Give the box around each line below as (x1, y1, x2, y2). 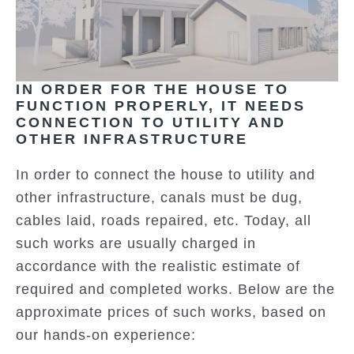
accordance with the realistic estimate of (16, 258, 300, 275)
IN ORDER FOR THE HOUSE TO (16, 81, 289, 98)
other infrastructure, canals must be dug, (16, 190, 303, 206)
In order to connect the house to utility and (16, 167, 315, 183)
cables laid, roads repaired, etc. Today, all (16, 213, 311, 229)
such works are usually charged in (16, 235, 256, 252)
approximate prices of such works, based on (16, 304, 326, 321)
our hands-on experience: (16, 327, 196, 344)
